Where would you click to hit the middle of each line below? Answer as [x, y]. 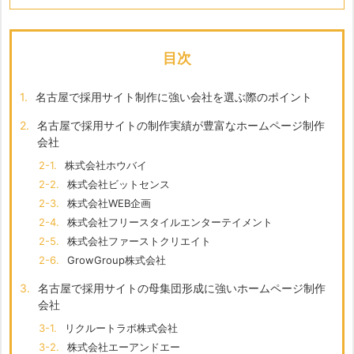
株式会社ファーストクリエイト [139, 241]
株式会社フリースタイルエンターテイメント [170, 222]
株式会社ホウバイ [106, 166]
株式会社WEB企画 [109, 203]
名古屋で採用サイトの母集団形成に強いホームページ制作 [182, 288]
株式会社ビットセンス [119, 185]
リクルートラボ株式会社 [121, 328]
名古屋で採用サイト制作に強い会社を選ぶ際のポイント [174, 97]
